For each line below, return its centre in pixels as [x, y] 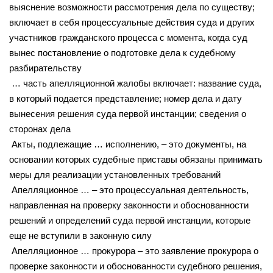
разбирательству [45, 68]
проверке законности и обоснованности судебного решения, [136, 266]
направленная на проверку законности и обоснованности [129, 205]
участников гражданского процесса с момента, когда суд [128, 37]
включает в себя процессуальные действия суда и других [132, 22]
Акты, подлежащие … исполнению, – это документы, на [128, 144]
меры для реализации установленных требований [115, 174]
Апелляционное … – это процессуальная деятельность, [129, 190]
